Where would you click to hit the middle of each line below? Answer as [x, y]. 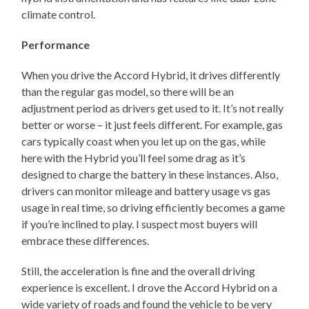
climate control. [59, 14]
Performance [56, 45]
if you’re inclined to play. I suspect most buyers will [140, 224]
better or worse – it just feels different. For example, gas [152, 125]
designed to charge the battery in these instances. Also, [150, 175]
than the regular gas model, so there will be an [128, 92]
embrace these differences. [86, 241]
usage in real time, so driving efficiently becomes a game [153, 208]
